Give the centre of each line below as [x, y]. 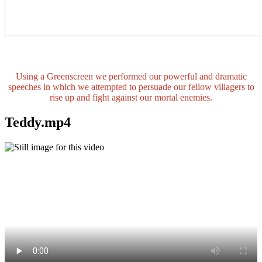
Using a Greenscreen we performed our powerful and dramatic [131, 77]
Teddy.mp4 [38, 123]
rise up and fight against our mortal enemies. [131, 98]
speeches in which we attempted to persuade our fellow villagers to [131, 87]
